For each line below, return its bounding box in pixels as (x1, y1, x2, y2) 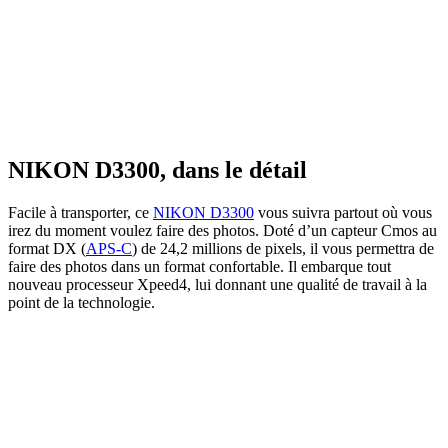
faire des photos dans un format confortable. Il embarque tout (8, 257, 391, 275)
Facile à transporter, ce (8, 203, 153, 221)
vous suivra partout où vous (254, 203, 432, 221)
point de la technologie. (8, 293, 155, 311)
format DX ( (8, 239, 86, 257)
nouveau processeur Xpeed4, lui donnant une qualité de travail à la (8, 275, 427, 293)
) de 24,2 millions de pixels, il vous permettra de (132, 239, 434, 257)
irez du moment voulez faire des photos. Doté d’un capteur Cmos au (8, 221, 437, 239)
